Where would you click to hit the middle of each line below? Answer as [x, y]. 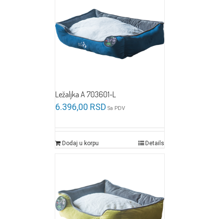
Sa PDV [116, 109]
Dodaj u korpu [80, 143]
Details [154, 143]
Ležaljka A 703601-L [85, 95]
